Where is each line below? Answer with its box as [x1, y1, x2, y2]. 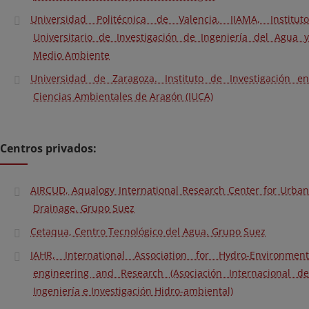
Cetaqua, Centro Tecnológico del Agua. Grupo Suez [30, 225, 266, 238]
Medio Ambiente [33, 48, 110, 61]
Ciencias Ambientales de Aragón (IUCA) [33, 90, 213, 103]
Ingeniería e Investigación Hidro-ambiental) [33, 284, 233, 297]
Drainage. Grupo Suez [33, 201, 134, 215]
